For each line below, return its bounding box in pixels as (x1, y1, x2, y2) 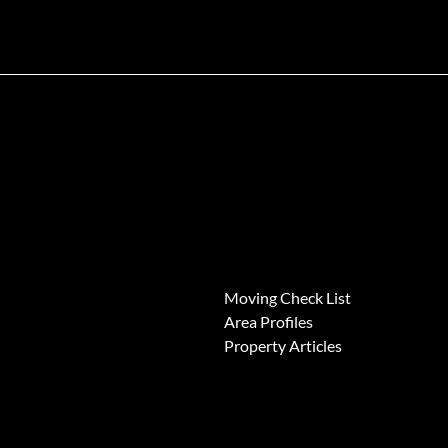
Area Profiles (224, 311, 313, 331)
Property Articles (224, 335, 342, 355)
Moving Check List (224, 287, 351, 307)
